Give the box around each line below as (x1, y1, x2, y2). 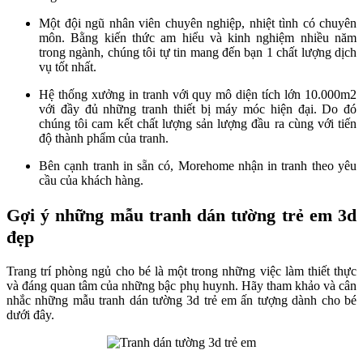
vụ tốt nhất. (39, 60, 96, 75)
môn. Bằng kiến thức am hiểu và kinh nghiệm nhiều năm (39, 31, 357, 45)
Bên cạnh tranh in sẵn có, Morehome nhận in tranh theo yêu (39, 159, 357, 173)
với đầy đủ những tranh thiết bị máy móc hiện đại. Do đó (39, 102, 357, 117)
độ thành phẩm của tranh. (39, 131, 169, 146)
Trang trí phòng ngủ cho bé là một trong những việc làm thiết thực (6, 264, 357, 279)
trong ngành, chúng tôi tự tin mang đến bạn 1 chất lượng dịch (39, 45, 357, 60)
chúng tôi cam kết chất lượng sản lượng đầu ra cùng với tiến (39, 117, 357, 131)
